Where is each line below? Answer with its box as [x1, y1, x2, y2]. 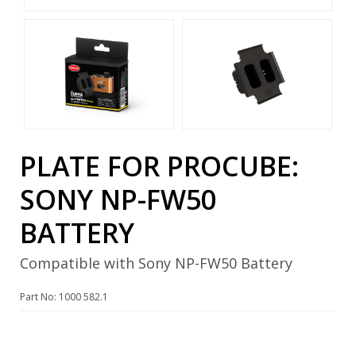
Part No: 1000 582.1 [20, 289, 108, 304]
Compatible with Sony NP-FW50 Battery [20, 253, 292, 273]
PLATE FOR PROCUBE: [20, 147, 299, 184]
